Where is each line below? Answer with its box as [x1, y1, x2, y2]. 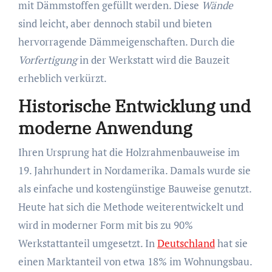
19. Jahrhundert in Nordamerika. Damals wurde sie [18, 163, 251, 177]
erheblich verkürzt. [18, 71, 107, 86]
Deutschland [157, 236, 215, 250]
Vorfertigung [18, 53, 77, 67]
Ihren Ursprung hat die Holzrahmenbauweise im [18, 144, 240, 159]
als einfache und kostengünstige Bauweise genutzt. [18, 181, 251, 195]
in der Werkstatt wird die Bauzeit [76, 53, 229, 67]
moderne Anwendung [18, 117, 192, 140]
